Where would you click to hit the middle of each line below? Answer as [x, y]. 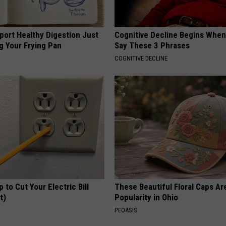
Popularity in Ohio [147, 197]
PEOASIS [126, 210]
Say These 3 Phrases [152, 46]
